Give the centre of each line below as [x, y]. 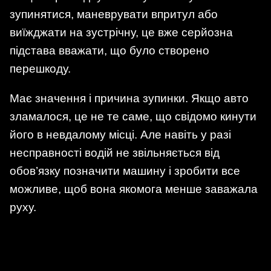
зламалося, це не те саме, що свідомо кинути [133, 116]
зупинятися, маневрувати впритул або [114, 14]
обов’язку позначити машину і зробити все [125, 171]
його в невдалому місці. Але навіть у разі [120, 134]
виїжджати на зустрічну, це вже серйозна [121, 32]
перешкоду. [40, 68]
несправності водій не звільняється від [115, 152]
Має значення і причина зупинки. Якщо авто [129, 98]
